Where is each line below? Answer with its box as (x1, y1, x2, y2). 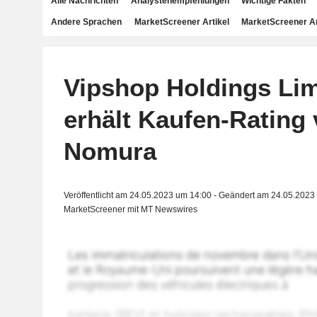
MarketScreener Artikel (134, 17, 229, 27)
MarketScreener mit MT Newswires (63, 204, 197, 214)
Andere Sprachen (51, 17, 122, 27)
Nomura (63, 137, 156, 165)
